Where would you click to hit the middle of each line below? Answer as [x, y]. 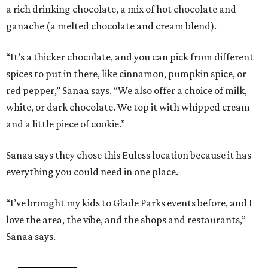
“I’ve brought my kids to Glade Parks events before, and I [129, 203]
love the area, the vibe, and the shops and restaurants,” [126, 220]
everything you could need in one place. [92, 172]
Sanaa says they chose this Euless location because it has [129, 155]
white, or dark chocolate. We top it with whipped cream [128, 107]
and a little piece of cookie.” [66, 124]
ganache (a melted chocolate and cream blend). [111, 26]
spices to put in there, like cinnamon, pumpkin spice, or [126, 74]
